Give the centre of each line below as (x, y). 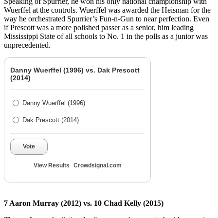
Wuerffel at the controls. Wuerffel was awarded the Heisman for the (107, 10)
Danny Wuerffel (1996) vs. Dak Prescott (75, 70)
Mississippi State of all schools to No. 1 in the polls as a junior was (106, 36)
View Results (51, 166)
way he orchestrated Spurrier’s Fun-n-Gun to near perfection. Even (107, 19)
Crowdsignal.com (97, 166)
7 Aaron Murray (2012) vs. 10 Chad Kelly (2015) (84, 203)
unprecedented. (27, 45)
